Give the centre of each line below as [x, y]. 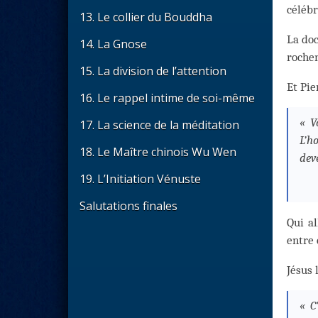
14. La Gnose [113, 44]
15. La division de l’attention [153, 71]
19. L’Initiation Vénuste [140, 179]
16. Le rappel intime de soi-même [167, 98]
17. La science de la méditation [159, 125]
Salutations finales [128, 206]
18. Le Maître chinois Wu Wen [158, 152]
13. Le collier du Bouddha [146, 17]
